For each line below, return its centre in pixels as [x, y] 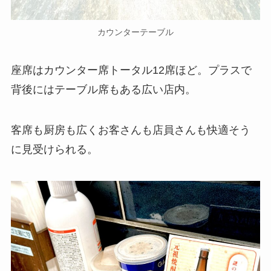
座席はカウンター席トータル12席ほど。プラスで [131, 70]
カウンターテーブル [135, 32]
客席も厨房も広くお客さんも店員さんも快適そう [130, 130]
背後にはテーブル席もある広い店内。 [103, 89]
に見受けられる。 [54, 150]
